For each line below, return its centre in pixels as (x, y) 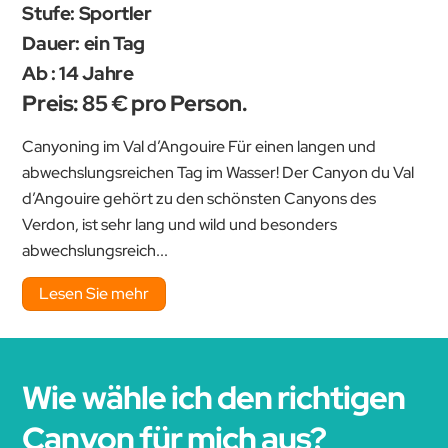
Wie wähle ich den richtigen (214, 397)
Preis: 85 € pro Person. (135, 103)
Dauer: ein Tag (84, 42)
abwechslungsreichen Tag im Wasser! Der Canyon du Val (218, 173)
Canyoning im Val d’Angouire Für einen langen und (199, 147)
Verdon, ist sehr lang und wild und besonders (180, 225)
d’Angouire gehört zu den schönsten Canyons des (199, 199)
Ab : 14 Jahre (78, 72)
